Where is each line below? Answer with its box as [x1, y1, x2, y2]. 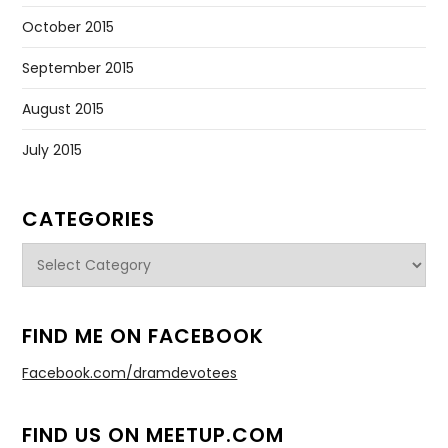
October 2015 [22, 17, 115, 38]
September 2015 [22, 58, 135, 79]
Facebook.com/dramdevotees [22, 363, 238, 384]
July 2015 [22, 140, 83, 161]
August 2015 [22, 99, 105, 120]
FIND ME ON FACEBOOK [22, 322, 265, 351]
